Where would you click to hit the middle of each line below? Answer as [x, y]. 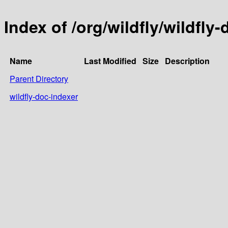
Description [187, 61]
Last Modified [110, 61]
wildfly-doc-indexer [44, 96]
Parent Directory [39, 78]
